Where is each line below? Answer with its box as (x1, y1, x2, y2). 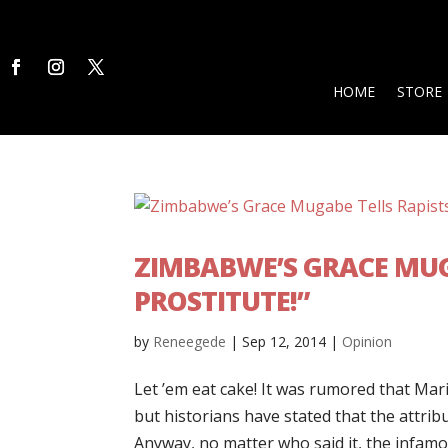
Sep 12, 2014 (242, 331, 327, 351)
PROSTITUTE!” (134, 281, 310, 319)
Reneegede (153, 331, 227, 351)
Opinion (342, 331, 393, 351)
